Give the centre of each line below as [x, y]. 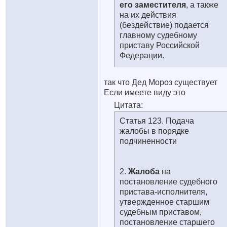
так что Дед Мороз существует [162, 82]
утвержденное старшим [164, 202]
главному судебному [158, 35]
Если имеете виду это [145, 92]
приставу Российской [160, 45]
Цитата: [128, 105]
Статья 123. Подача [157, 121]
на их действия [148, 15]
